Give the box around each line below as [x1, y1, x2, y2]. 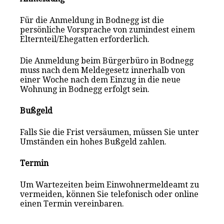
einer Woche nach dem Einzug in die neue [20, 74, 181, 84]
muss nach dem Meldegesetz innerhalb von [20, 65, 185, 75]
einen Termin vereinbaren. [20, 198, 124, 208]
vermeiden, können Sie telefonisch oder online [20, 189, 199, 199]
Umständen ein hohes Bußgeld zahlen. [20, 136, 167, 146]
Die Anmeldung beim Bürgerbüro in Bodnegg [20, 55, 194, 65]
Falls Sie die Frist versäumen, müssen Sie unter [20, 127, 199, 137]
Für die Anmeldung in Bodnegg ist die [20, 15, 164, 25]
